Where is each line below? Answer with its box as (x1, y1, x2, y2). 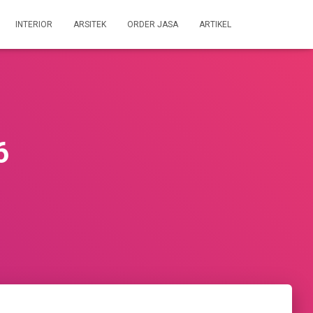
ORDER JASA (127, 20, 178, 29)
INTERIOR (15, 20, 52, 29)
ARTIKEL (199, 20, 231, 29)
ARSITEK (73, 20, 106, 29)
